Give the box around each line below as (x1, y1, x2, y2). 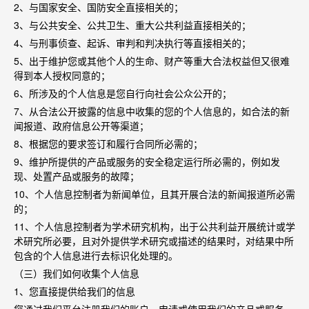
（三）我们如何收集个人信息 (14, 266, 139, 280)
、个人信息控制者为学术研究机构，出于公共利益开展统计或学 (25, 219, 295, 233)
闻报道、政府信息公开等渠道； (14, 119, 149, 132)
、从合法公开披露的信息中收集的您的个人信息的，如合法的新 (19, 104, 290, 118)
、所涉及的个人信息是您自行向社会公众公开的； (19, 86, 232, 100)
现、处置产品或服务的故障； (14, 169, 139, 183)
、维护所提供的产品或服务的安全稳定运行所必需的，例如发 (19, 154, 280, 168)
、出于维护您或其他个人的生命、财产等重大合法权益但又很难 (19, 54, 290, 68)
